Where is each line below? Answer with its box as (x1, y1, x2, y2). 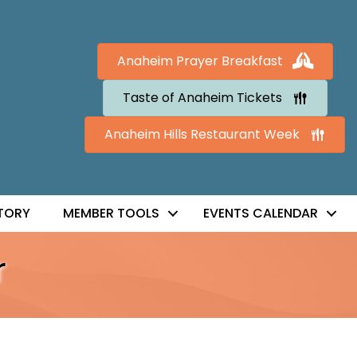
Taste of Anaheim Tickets (122, 88, 282, 107)
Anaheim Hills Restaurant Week (104, 124, 300, 143)
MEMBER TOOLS (62, 204, 159, 223)
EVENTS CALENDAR (202, 204, 318, 223)
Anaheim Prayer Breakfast (116, 51, 283, 70)
